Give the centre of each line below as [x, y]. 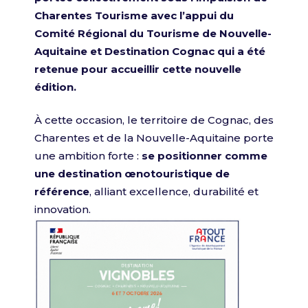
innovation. [63, 209]
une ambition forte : [88, 156]
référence [62, 191]
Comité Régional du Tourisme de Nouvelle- [153, 33]
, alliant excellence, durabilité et [174, 191]
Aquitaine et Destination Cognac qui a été [150, 51]
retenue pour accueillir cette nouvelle [138, 69]
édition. [55, 87]
